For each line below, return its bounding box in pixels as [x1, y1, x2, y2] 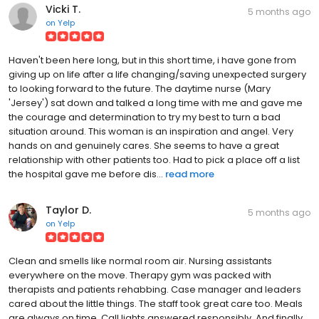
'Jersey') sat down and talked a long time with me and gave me [9, 95, 303, 110]
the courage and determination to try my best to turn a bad [9, 110, 281, 124]
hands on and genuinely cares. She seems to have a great [9, 138, 279, 152]
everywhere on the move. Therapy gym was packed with [9, 268, 271, 282]
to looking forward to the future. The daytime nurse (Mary [9, 81, 271, 95]
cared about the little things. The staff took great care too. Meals [9, 296, 303, 310]
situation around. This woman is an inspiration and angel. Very [9, 124, 293, 138]
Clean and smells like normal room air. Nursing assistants [9, 253, 272, 268]
